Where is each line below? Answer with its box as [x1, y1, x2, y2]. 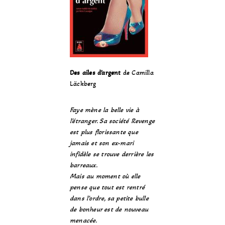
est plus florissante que [70, 128, 138, 136]
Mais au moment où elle [70, 172, 141, 180]
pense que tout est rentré [70, 183, 145, 191]
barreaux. [70, 161, 97, 169]
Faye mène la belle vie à [70, 105, 139, 114]
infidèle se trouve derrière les [70, 150, 154, 158]
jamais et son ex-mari [70, 139, 134, 147]
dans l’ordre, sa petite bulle [70, 194, 149, 202]
